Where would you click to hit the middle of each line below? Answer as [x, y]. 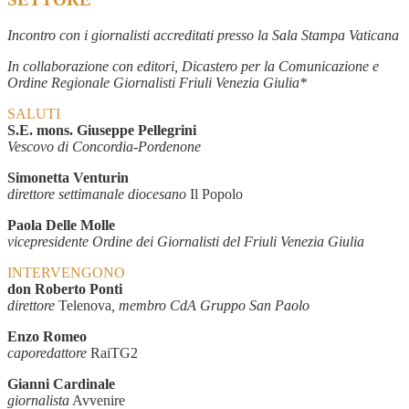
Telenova [85, 305]
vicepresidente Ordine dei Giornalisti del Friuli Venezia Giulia [186, 241]
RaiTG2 [114, 352]
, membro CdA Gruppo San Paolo [210, 305]
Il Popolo [215, 194]
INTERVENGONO [66, 272]
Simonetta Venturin [68, 177]
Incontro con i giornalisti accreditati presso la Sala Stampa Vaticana [203, 35]
